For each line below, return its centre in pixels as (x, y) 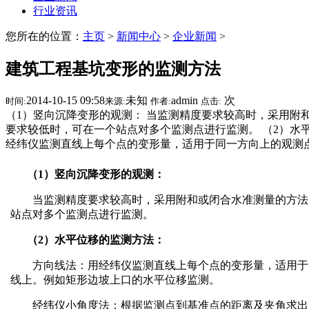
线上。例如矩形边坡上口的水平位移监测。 (115, 279)
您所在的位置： (44, 36)
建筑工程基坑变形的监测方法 (113, 69)
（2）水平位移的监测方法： (88, 239)
